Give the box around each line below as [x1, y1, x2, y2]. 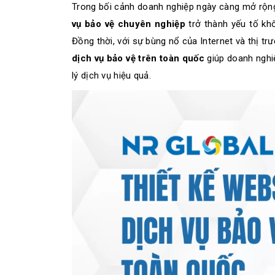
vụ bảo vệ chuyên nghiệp [72, 18, 185, 29]
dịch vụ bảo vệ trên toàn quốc [72, 53, 204, 64]
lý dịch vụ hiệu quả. [72, 70, 152, 81]
